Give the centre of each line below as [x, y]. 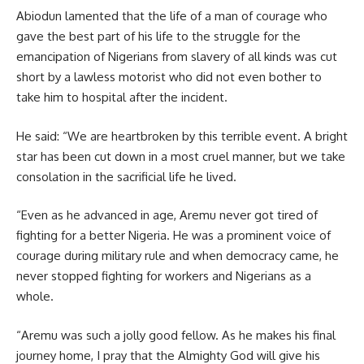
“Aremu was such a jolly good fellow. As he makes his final [176, 335]
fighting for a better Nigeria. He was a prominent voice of [173, 236]
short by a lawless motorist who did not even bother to [169, 77]
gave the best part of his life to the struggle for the [158, 37]
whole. [35, 297]
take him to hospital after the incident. [122, 97]
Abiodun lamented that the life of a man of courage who [172, 16]
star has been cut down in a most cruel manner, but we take [181, 156]
